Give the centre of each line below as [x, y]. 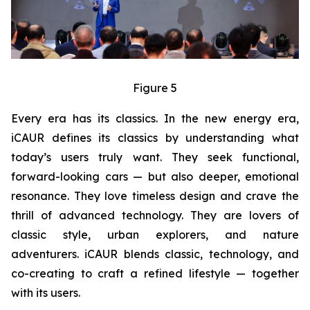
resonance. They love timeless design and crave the [155, 196]
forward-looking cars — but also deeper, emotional [155, 177]
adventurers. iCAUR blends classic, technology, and [155, 254]
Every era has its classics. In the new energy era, [155, 119]
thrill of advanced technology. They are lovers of [155, 216]
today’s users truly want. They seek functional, [155, 157]
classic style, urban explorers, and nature [155, 235]
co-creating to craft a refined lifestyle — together [155, 274]
